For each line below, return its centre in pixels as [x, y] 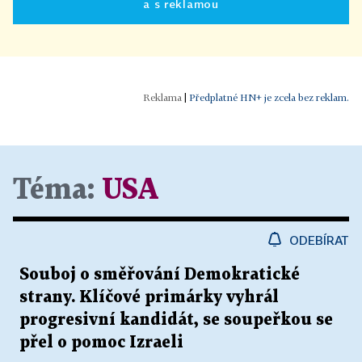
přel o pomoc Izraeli [101, 343]
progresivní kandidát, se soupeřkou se [176, 320]
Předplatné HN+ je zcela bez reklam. [269, 97]
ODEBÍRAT [319, 240]
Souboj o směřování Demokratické [160, 275]
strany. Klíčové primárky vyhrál [149, 297]
